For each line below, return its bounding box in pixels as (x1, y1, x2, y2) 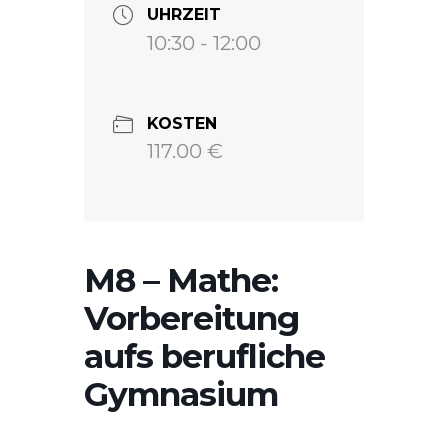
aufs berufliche (84, 335, 325, 376)
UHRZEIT (147, 4, 221, 24)
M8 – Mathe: (84, 259, 278, 300)
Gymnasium (84, 373, 278, 414)
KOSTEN (147, 114, 217, 134)
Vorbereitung (84, 297, 299, 338)
